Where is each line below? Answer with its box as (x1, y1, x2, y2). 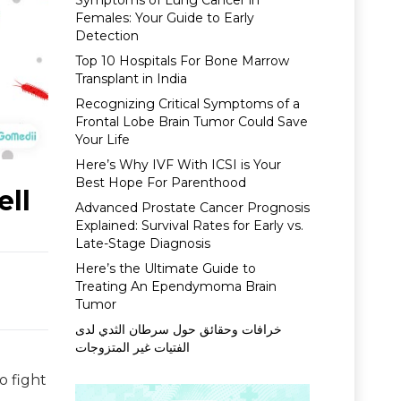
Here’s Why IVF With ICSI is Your (74, 157, 281, 173)
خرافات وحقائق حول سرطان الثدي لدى (74, 321, 282, 337)
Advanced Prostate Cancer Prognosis (74, 200, 310, 216)
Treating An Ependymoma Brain (74, 278, 277, 294)
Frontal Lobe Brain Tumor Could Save (74, 114, 308, 130)
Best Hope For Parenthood (74, 175, 246, 191)
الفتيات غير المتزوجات (74, 339, 190, 355)
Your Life (74, 132, 130, 148)
